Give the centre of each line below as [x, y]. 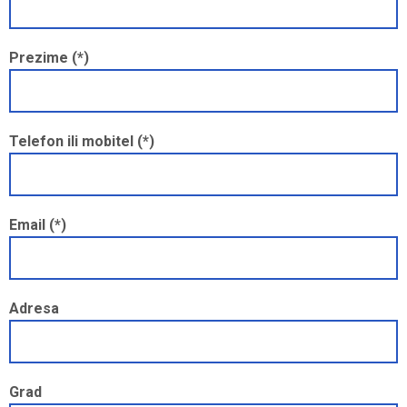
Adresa [34, 308]
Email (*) [38, 224]
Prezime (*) [49, 57]
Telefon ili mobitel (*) [82, 141]
